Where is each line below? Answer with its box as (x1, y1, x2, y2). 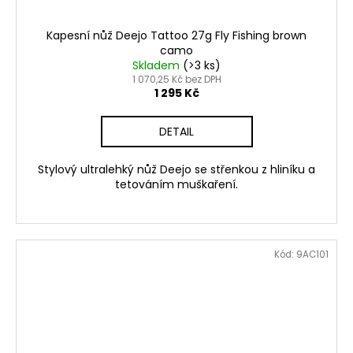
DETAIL (159, 123, 194, 139)
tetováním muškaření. (115, 176, 238, 192)
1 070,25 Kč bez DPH (132, 72, 221, 86)
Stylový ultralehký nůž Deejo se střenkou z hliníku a (38, 161, 315, 177)
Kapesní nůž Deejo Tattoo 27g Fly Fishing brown (46, 27, 307, 43)
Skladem (132, 57, 183, 73)
